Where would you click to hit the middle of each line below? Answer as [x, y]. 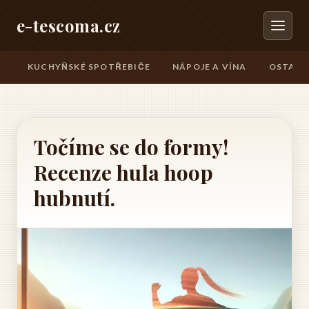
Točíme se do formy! [131, 147]
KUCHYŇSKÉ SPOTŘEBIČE [89, 67]
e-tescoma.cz [69, 26]
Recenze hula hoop [123, 172]
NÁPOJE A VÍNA [210, 67]
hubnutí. [74, 198]
